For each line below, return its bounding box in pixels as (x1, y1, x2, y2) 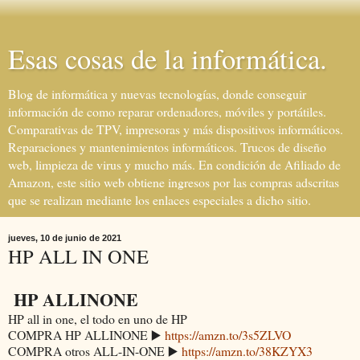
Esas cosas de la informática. (8, 40, 327, 77)
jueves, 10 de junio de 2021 (8, 233, 121, 243)
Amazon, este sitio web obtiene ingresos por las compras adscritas (8, 174, 339, 190)
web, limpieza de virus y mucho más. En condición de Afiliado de (8, 156, 341, 173)
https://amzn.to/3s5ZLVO (165, 325, 291, 343)
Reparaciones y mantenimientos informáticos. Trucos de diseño (8, 138, 326, 155)
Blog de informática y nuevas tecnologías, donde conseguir (8, 85, 306, 102)
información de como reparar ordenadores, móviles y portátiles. (8, 103, 326, 120)
